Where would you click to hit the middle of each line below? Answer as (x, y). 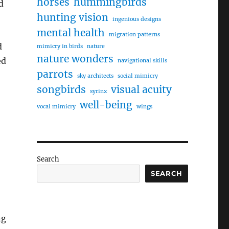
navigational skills (142, 61)
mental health (71, 33)
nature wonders (75, 59)
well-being (106, 105)
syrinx (98, 91)
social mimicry (138, 76)
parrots (55, 74)
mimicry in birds (60, 46)
